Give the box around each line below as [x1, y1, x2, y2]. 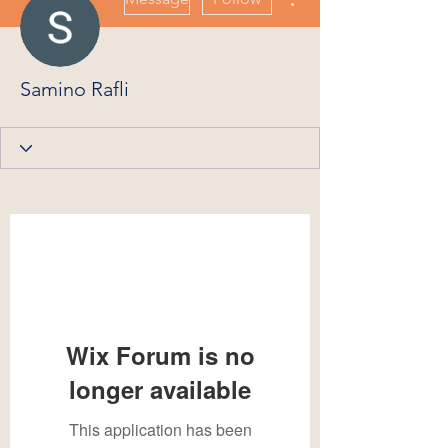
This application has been [68, 418, 252, 441]
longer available [69, 372, 251, 406]
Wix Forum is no [65, 338, 255, 372]
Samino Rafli [20, 77, 129, 101]
